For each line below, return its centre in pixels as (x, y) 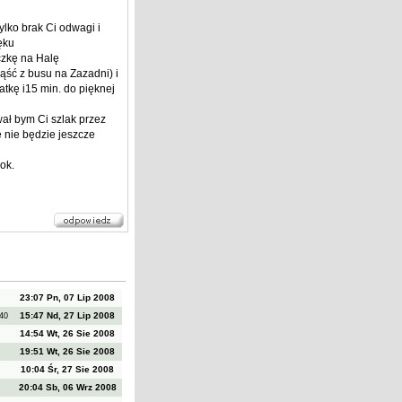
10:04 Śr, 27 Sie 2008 (67, 369)
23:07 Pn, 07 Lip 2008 (67, 297)
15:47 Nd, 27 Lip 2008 (67, 315)
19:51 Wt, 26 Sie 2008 (67, 351)
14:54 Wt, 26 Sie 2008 (67, 333)
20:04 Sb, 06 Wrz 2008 (67, 387)
